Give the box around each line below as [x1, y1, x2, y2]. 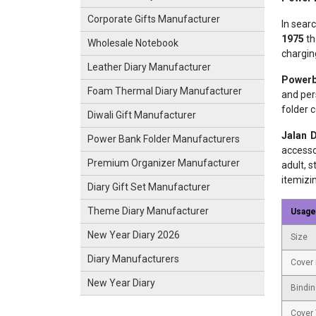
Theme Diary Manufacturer [87, 205, 209, 217]
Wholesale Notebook [87, 37, 178, 49]
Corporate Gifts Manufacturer [87, 13, 220, 25]
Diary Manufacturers [87, 253, 179, 265]
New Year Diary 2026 [87, 229, 180, 241]
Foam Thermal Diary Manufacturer [87, 85, 242, 97]
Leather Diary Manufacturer [87, 61, 211, 73]
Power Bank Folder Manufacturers [87, 133, 240, 145]
